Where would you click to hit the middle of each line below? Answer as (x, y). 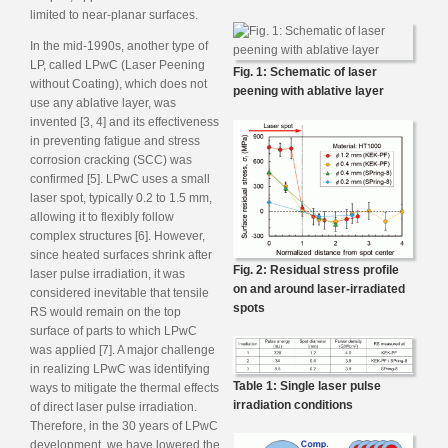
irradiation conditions (293, 404)
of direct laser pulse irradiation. (113, 406)
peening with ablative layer (308, 90)
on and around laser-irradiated (319, 288)
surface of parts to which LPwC (113, 330)
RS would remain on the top (105, 311)
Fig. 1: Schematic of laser (305, 71)
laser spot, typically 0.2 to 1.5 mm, (121, 197)
